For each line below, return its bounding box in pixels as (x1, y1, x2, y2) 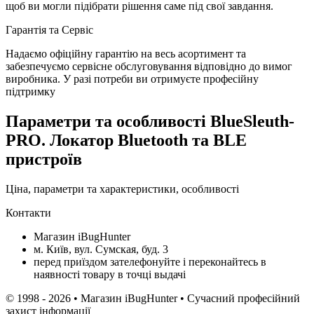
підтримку (6, 85, 55, 97)
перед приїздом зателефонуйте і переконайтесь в (34, 255, 266, 268)
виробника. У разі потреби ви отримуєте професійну (6, 72, 259, 85)
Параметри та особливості (6, 111, 210, 130)
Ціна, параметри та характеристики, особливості (6, 182, 239, 195)
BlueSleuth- (210, 111, 294, 130)
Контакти (6, 206, 51, 219)
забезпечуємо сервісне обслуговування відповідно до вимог (6, 60, 292, 72)
